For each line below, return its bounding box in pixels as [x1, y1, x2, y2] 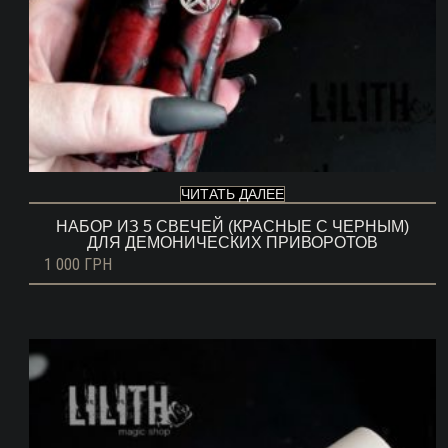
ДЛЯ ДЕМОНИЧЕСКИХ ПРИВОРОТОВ [86, 234, 378, 252]
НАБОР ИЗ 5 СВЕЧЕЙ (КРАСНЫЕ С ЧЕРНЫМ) [55, 218, 409, 236]
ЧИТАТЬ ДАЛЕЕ [180, 186, 284, 203]
